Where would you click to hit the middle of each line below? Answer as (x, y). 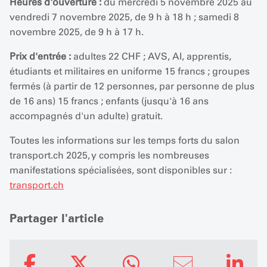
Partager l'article (57, 218)
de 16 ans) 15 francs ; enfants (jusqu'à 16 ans (109, 101)
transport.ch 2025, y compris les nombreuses (109, 155)
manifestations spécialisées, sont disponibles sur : (121, 170)
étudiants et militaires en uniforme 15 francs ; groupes (130, 71)
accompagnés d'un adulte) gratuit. (86, 116)
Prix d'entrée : (40, 56)
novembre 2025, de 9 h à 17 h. (77, 32)
